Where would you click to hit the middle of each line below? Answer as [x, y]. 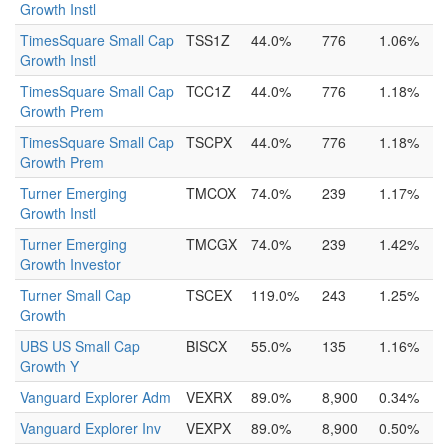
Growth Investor [70, 264]
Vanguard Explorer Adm [95, 397]
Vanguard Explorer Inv [90, 428]
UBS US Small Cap [80, 346]
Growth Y [49, 366]
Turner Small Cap [75, 295]
